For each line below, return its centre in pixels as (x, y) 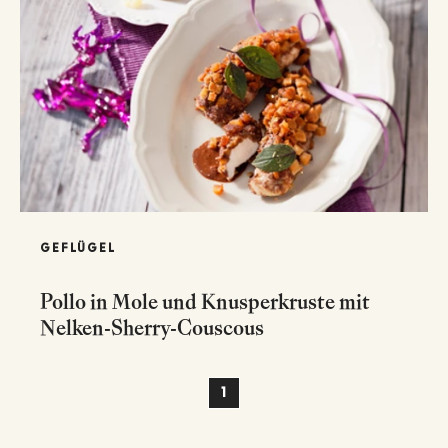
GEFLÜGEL (78, 247)
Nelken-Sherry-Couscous (152, 328)
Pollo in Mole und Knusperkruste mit (205, 302)
